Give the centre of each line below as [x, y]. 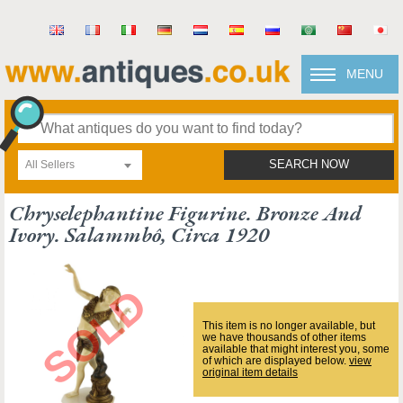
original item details [250, 372]
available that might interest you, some [296, 349]
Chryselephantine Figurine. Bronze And [185, 213]
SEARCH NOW [309, 165]
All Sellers [50, 165]
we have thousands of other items [284, 337]
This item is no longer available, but [289, 325]
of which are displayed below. [276, 360]
